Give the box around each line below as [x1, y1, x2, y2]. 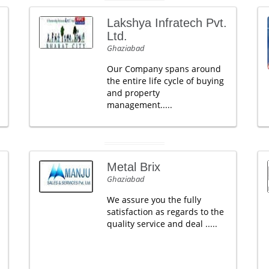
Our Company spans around [106, 63, 221, 74]
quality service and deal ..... [106, 218, 217, 229]
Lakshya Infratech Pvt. [106, 16, 227, 29]
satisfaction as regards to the [106, 206, 224, 217]
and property [106, 87, 160, 98]
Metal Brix [106, 160, 160, 174]
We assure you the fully [106, 194, 201, 205]
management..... [106, 99, 172, 110]
